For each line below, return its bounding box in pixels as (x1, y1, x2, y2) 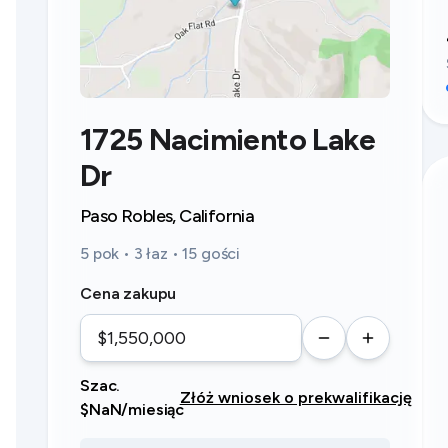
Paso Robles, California (80, 205, 255, 227)
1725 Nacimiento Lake (80, 121, 375, 158)
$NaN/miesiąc (80, 400, 185, 419)
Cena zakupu (80, 284, 177, 303)
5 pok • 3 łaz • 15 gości (80, 244, 241, 263)
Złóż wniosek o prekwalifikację (179, 388, 412, 407)
